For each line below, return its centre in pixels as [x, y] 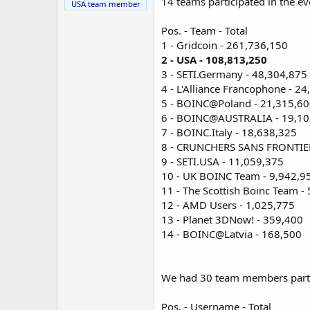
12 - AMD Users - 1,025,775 [228, 204]
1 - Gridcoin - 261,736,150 [225, 45]
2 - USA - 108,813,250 [214, 59]
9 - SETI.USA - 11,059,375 [222, 161]
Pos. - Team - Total [204, 30]
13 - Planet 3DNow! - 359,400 [232, 219]
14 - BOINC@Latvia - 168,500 [231, 234]
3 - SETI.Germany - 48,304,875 [234, 74]
